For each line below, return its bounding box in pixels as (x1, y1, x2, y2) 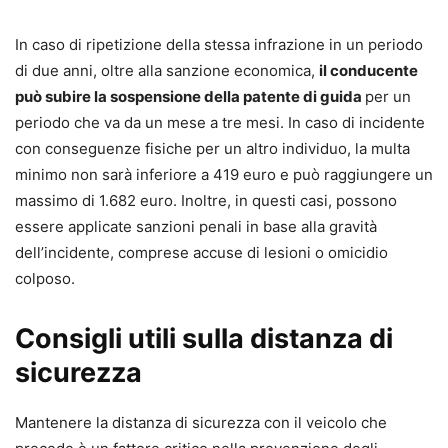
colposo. (15, 269, 75, 289)
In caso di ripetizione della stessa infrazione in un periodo (15, 35, 423, 55)
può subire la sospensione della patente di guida (15, 87, 365, 107)
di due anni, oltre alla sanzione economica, (15, 61, 319, 81)
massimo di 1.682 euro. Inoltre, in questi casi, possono (15, 191, 397, 211)
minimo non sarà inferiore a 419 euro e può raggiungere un (15, 165, 433, 185)
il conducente (319, 61, 418, 81)
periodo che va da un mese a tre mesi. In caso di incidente (15, 113, 425, 133)
